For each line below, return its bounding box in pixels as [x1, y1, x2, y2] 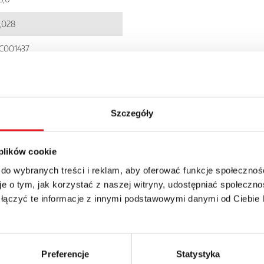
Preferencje [41, 249, 90, 259]
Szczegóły [110, 108, 154, 118]
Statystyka [176, 249, 220, 259]
